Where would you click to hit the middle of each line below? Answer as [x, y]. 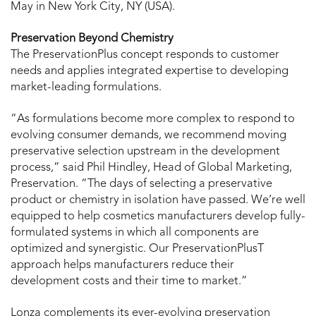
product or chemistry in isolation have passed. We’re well [158, 201]
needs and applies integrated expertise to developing [150, 72]
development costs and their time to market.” [129, 282]
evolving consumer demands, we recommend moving [148, 136]
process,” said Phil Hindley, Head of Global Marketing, [151, 168]
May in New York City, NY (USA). [93, 7]
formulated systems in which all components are [135, 233]
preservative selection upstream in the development [145, 152]
